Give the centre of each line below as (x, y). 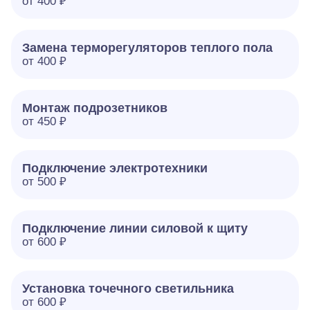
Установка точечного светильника (128, 289)
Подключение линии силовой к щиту (135, 228)
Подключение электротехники (115, 168)
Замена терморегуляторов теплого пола (147, 48)
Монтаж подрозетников (95, 108)
